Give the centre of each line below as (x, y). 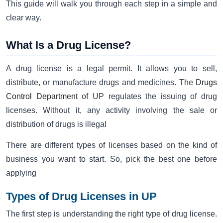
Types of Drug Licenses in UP (81, 197)
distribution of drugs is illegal (56, 124)
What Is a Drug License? (68, 45)
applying (21, 173)
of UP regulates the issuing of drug (147, 96)
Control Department (42, 96)
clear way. (24, 17)
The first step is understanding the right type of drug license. (111, 214)
